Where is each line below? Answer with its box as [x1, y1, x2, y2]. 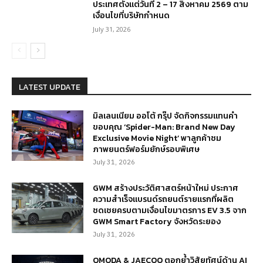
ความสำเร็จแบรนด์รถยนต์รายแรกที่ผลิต [93, 193, 234, 205]
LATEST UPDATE [19, 80, 80, 93]
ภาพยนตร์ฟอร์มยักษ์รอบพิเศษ [93, 143, 200, 156]
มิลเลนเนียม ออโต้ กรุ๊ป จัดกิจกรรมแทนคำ [93, 109, 238, 122]
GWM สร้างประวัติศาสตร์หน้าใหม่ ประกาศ [93, 181, 239, 194]
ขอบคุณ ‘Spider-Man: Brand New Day [93, 120, 236, 133]
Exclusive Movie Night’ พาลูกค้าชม [93, 131, 222, 144]
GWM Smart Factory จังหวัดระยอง [93, 215, 221, 228]
